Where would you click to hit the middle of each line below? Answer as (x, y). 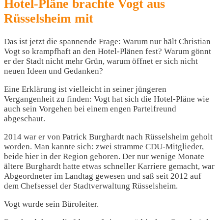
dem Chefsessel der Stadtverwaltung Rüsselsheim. (91, 186)
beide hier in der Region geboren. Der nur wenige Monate (104, 156)
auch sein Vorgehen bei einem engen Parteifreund (90, 109)
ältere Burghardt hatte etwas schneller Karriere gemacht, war (109, 166)
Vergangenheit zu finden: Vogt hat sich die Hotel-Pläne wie (107, 99)
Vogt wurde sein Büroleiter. (51, 204)
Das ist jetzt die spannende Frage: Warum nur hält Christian (107, 41)
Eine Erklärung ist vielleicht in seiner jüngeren (85, 89)
